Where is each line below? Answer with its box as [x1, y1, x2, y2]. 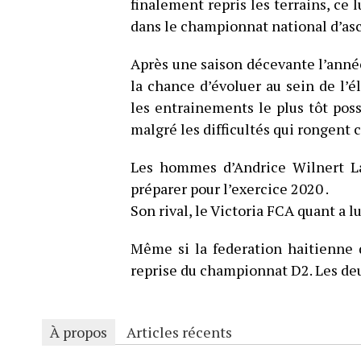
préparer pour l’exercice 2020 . [131, 179, 329, 198]
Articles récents [127, 322, 232, 342]
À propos [50, 322, 107, 342]
